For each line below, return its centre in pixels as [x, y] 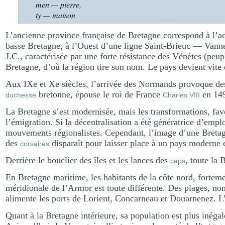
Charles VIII [181, 95]
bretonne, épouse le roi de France [99, 94]
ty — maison [55, 15]
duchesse [21, 95]
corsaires [35, 144]
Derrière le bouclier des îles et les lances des [88, 160]
